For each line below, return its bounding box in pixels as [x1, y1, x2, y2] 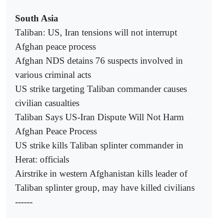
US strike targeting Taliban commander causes [15, 83, 187, 94]
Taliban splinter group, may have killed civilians [15, 182, 195, 193]
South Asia [15, 13, 58, 23]
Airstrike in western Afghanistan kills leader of [15, 168, 187, 179]
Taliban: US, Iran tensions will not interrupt [15, 27, 177, 37]
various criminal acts [15, 69, 91, 80]
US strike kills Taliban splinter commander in [15, 140, 183, 150]
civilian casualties [15, 97, 79, 108]
